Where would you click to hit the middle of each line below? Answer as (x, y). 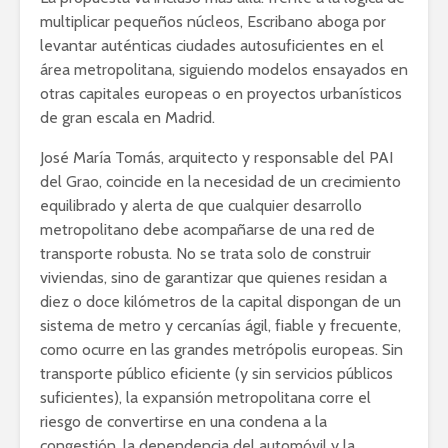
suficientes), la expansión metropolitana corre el (205, 397)
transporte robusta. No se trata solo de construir (205, 253)
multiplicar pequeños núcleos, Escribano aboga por (213, 21)
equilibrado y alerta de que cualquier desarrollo (201, 205)
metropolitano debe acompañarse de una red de (207, 229)
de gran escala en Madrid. (127, 117)
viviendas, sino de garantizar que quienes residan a (213, 277)
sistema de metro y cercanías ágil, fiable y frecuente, (220, 325)
